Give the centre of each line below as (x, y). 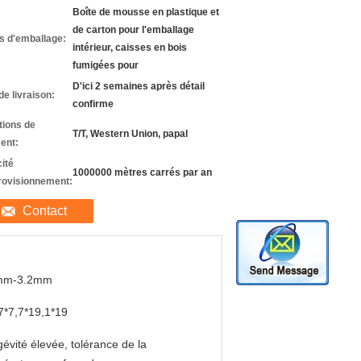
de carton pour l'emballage (133, 30)
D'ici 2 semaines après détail (139, 86)
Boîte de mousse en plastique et (146, 12)
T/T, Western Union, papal (130, 134)
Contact (44, 211)
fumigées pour (106, 65)
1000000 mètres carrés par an (142, 172)
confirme (93, 104)
